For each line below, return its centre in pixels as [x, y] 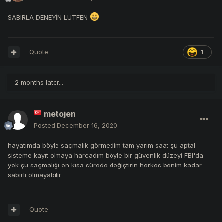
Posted [45, 126]
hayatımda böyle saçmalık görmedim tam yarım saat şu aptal [102, 145]
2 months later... [39, 83]
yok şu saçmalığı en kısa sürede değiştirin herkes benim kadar [105, 165]
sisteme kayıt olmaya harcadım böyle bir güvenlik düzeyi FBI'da [106, 155]
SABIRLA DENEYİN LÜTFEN [49, 18]
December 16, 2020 [87, 126]
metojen [60, 114]
